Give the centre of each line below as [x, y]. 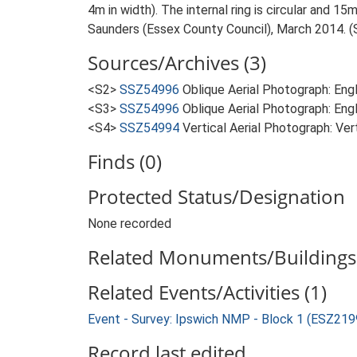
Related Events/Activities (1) [207, 292]
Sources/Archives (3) [177, 63]
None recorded [129, 224]
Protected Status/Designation [216, 196]
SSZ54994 [149, 128]
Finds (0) [125, 161]
